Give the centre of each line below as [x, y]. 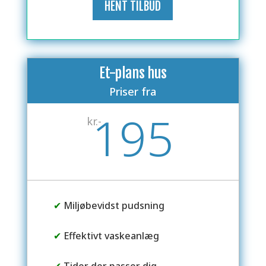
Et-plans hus [133, 73]
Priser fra [133, 92]
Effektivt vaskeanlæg [110, 235]
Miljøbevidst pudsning [113, 206]
